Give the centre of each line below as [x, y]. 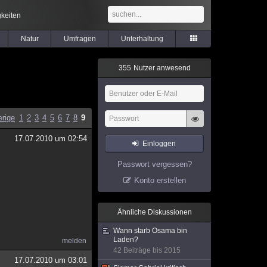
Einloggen [159, 144]
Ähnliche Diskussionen [154, 212]
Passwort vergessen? [154, 164]
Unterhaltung [142, 39]
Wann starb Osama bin [150, 231]
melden [74, 241]
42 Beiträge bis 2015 [147, 250]
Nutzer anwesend [161, 68]
